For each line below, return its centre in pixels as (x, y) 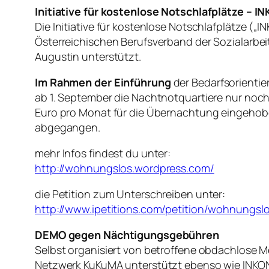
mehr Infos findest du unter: (103, 153)
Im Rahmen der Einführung (104, 83)
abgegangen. (68, 128)
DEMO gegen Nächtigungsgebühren (127, 235)
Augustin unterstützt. (88, 57)
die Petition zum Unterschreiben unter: (130, 194)
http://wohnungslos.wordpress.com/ (125, 168)
